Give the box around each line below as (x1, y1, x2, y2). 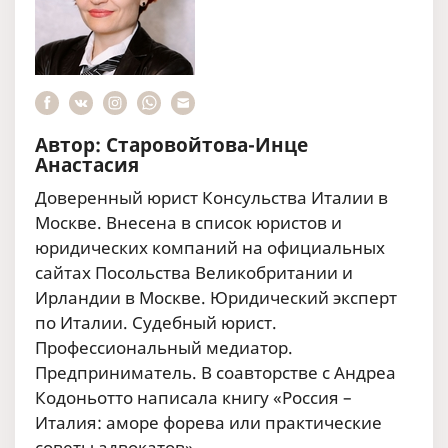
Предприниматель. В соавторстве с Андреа (35, 360, 396, 384)
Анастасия (35, 151, 139, 178)
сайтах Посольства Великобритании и (35, 260, 353, 284)
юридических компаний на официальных (35, 235, 385, 259)
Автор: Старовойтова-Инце (35, 131, 308, 158)
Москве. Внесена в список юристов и (35, 210, 342, 234)
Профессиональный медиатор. (35, 335, 293, 359)
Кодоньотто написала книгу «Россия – (35, 385, 352, 409)
